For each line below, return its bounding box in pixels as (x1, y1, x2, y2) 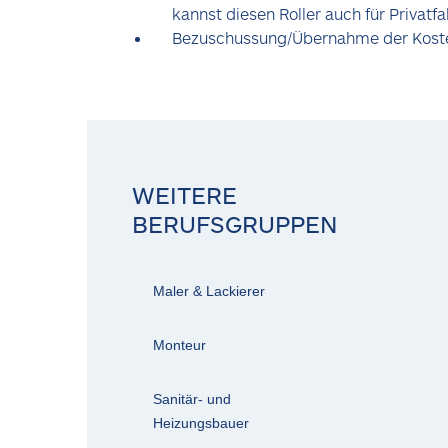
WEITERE (132, 180, 237, 209)
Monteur (153, 337, 206, 353)
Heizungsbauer (153, 415, 249, 431)
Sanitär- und (153, 391, 231, 407)
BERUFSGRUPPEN (132, 209, 338, 238)
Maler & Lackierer (153, 283, 265, 299)
